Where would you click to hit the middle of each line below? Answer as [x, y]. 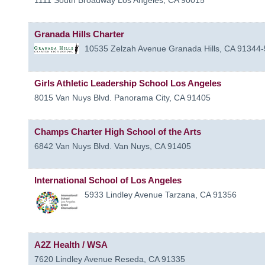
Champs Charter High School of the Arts [118, 131]
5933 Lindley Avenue [124, 194]
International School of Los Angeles [108, 180]
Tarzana [180, 194]
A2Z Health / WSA [71, 244]
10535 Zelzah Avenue [125, 48]
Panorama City [142, 97]
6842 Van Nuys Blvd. [73, 146]
